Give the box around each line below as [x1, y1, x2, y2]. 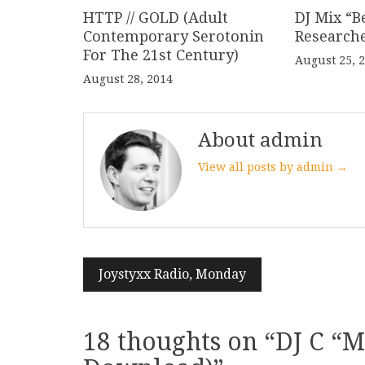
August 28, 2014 [83, 73, 173, 86]
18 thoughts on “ [83, 328, 275, 356]
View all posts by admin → [198, 161, 348, 174]
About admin [198, 129, 323, 152]
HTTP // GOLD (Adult [83, 9, 228, 26]
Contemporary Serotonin [83, 28, 264, 45]
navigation [82, 283, 209, 311]
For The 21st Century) [83, 46, 239, 64]
